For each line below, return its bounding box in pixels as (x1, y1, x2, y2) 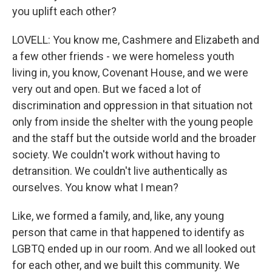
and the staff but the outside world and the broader (12, 132, 256, 144)
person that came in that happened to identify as (12, 226, 245, 239)
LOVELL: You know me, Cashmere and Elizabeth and (12, 33, 259, 46)
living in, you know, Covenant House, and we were (12, 66, 248, 79)
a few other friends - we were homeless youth (12, 50, 234, 63)
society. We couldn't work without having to (12, 148, 220, 161)
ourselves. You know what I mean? (12, 181, 178, 194)
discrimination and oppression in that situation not (12, 99, 253, 112)
